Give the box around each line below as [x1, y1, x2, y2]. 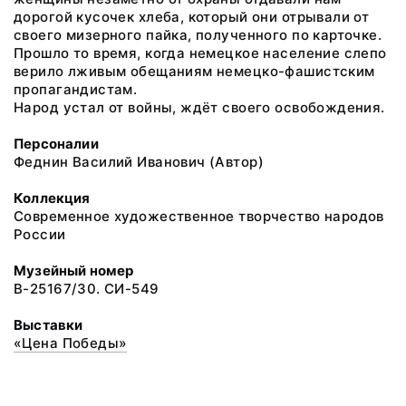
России [14, 226, 66, 243]
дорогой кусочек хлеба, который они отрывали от [14, 8, 370, 25]
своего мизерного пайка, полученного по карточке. [14, 26, 382, 43]
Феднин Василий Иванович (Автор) [14, 153, 265, 170]
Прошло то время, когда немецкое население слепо [14, 44, 387, 62]
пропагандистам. [14, 81, 138, 98]
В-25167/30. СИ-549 [14, 280, 159, 297]
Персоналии [14, 135, 99, 152]
